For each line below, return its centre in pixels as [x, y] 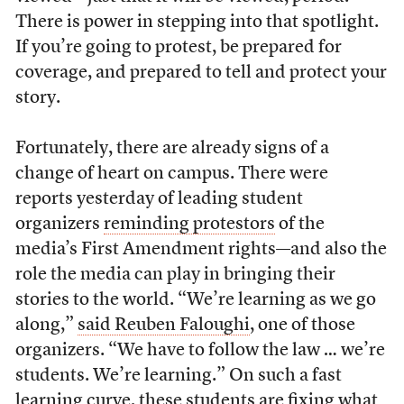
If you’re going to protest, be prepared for [178, 48]
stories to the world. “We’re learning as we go [195, 300]
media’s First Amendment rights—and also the [201, 250]
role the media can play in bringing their [175, 275]
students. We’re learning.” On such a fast [178, 376]
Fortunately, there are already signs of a [172, 149]
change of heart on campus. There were [171, 174]
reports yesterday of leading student [159, 199]
